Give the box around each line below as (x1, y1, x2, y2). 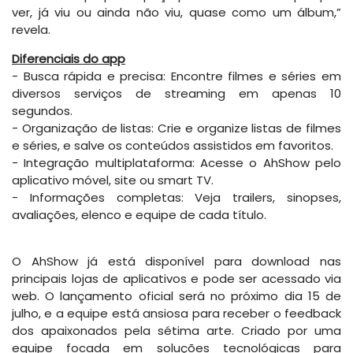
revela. (12, 21, 50, 39)
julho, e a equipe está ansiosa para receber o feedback (12, 305, 341, 322)
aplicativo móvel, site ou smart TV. (12, 172, 214, 189)
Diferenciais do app (12, 50, 125, 68)
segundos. (12, 102, 72, 120)
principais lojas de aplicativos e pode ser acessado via (12, 270, 341, 288)
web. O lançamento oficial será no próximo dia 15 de (12, 288, 341, 305)
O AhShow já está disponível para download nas (12, 253, 341, 270)
